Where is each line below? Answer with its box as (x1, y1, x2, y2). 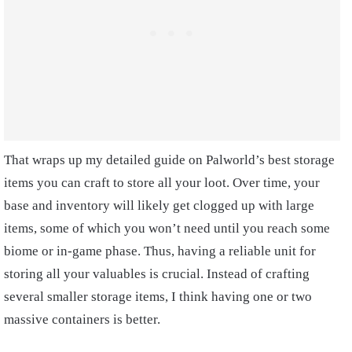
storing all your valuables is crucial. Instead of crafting (4, 266, 310, 282)
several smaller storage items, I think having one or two (4, 289, 312, 305)
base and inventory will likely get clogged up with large (4, 198, 314, 214)
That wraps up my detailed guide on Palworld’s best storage (4, 152, 335, 168)
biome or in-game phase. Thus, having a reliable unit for (4, 244, 316, 259)
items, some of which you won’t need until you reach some (4, 221, 330, 236)
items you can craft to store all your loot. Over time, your (4, 175, 320, 191)
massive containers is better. (4, 312, 160, 328)
